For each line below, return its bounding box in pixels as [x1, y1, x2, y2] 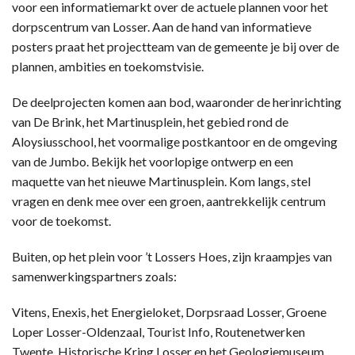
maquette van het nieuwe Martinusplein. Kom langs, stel [12, 174, 311, 189]
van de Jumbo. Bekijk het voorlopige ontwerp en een [12, 154, 293, 169]
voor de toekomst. [12, 213, 111, 228]
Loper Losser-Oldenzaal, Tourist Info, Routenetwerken [12, 324, 305, 339]
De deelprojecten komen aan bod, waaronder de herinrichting [12, 94, 342, 109]
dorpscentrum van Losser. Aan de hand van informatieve [12, 19, 311, 34]
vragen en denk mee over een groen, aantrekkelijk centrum [12, 193, 326, 208]
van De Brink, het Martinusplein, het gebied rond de [12, 114, 288, 129]
